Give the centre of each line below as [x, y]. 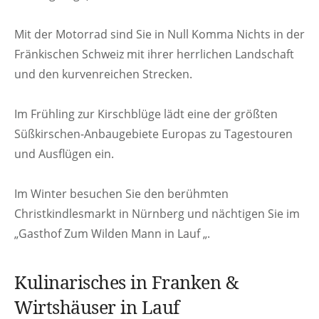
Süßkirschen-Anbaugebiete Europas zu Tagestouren [153, 134]
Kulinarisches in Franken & [126, 282]
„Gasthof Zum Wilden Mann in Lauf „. [112, 233]
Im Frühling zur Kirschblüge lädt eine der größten [146, 114]
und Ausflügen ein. [64, 153]
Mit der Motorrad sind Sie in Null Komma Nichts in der [159, 34]
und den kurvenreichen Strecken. [103, 74]
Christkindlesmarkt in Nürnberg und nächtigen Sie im [157, 213]
